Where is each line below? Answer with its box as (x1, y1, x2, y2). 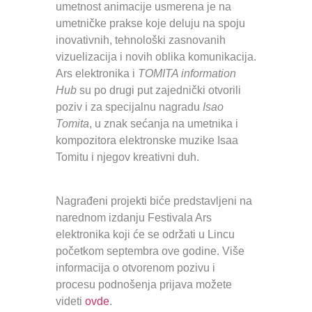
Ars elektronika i (56, 68, 138, 80)
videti (56, 295, 85, 307)
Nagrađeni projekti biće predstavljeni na (56, 194, 252, 207)
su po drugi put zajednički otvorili (77, 84, 241, 97)
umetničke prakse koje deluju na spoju (56, 17, 245, 30)
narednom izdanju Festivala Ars (56, 211, 212, 224)
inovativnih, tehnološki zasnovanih (56, 34, 226, 47)
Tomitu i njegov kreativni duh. (56, 151, 199, 164)
